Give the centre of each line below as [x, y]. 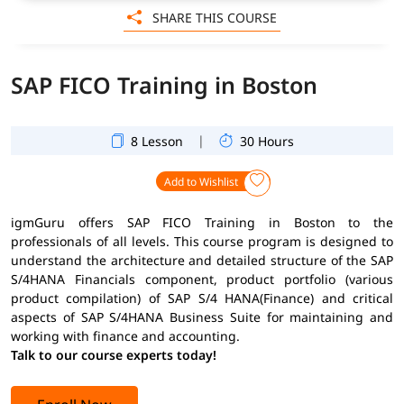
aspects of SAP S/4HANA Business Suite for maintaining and [202, 317]
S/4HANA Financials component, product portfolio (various [202, 279]
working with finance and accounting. [125, 335]
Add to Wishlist [202, 181]
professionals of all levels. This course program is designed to [202, 241]
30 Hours [267, 141]
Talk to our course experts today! [114, 354]
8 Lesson [157, 141]
